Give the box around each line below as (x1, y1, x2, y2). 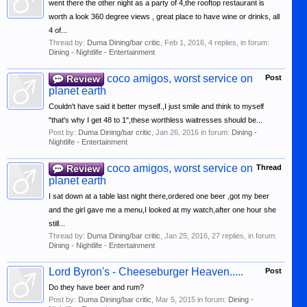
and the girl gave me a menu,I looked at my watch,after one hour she (49, 206, 276, 214)
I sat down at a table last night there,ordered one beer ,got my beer (49, 192, 269, 200)
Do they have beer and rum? (49, 283, 144, 291)
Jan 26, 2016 (156, 128, 199, 136)
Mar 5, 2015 (156, 295, 195, 304)
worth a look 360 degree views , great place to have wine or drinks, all (49, 12, 280, 21)
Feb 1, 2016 (164, 38, 204, 47)
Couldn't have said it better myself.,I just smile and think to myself (49, 102, 264, 110)
